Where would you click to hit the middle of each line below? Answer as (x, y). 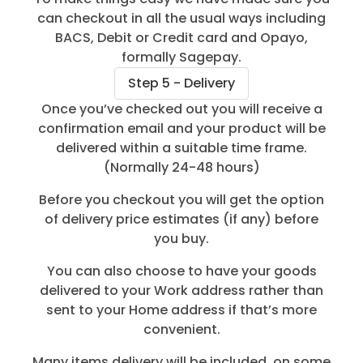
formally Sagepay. (181, 57)
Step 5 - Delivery (181, 83)
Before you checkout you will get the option (181, 199)
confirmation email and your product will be (181, 128)
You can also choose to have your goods (181, 271)
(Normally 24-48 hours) (181, 167)
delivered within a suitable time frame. (181, 147)
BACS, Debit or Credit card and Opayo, (181, 37)
